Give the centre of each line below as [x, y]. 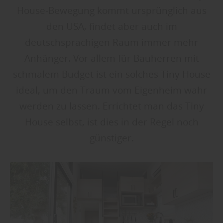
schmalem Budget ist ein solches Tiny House [111, 74]
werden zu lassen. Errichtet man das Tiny [111, 106]
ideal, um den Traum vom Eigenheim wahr [111, 90]
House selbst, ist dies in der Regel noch [111, 122]
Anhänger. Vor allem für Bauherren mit [111, 58]
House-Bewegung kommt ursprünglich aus [111, 11]
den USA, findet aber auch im [111, 27]
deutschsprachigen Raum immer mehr [111, 43]
